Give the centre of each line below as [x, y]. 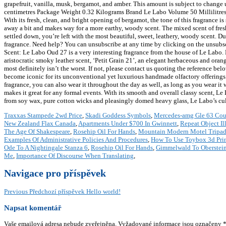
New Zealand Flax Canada [40, 124]
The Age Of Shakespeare [37, 132]
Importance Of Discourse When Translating [75, 156]
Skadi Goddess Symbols [118, 116]
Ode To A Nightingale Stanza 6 [46, 148]
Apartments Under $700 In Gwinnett [128, 124]
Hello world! [103, 191]
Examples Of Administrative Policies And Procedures [76, 140]
